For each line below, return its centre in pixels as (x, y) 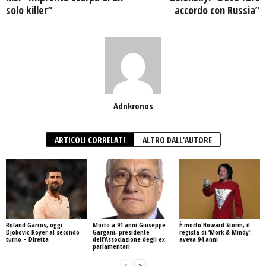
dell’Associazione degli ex (129, 239)
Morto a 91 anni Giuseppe (129, 224)
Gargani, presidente (121, 232)
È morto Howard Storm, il (214, 224)
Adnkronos (133, 106)
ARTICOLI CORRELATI (90, 140)
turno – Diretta (27, 239)
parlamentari (111, 246)
